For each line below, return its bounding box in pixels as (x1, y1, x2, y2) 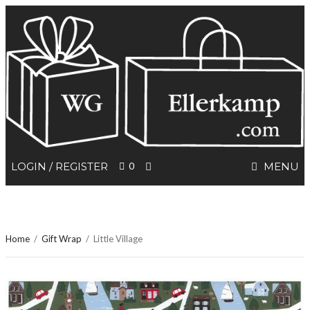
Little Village (93, 233, 143, 245)
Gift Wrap (42, 233, 82, 245)
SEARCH (151, 159, 196, 173)
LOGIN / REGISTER (11, 160, 108, 174)
